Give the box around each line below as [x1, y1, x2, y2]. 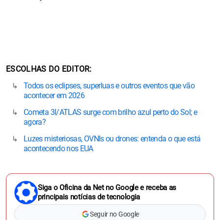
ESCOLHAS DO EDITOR [6, 64, 90, 74]
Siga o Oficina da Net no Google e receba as [38, 183, 177, 192]
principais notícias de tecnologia [38, 192, 140, 201]
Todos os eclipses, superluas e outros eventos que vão [24, 81, 195, 90]
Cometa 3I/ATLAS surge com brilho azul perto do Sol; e [24, 107, 197, 117]
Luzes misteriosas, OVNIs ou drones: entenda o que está [24, 134, 201, 143]
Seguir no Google [90, 210, 139, 218]
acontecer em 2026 [24, 90, 85, 100]
